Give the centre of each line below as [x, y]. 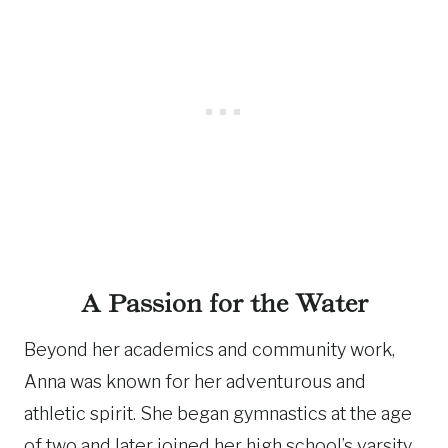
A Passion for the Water [224, 303]
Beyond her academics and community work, [209, 349]
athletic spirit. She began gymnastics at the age [218, 413]
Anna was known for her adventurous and [195, 381]
